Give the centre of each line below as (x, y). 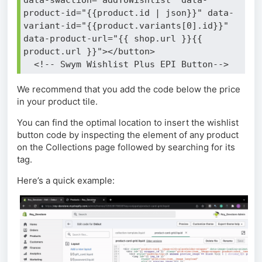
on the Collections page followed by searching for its (126, 147)
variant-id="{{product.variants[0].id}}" (126, 25)
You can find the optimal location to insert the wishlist (128, 122)
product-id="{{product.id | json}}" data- (129, 13)
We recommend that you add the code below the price (129, 89)
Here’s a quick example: (66, 180)
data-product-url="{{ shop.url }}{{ (113, 38)
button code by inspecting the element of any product (128, 135)
